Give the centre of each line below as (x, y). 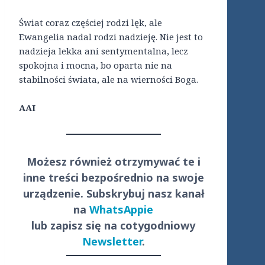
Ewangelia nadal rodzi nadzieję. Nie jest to (111, 37)
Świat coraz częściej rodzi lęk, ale (91, 23)
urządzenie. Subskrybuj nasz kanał (113, 194)
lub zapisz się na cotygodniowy (114, 226)
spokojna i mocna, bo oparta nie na (96, 65)
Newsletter (112, 242)
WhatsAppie (122, 210)
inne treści (52, 178)
